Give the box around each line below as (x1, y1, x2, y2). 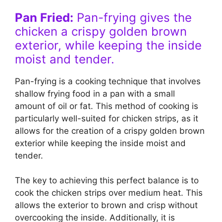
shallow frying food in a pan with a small (15, 88, 175, 99)
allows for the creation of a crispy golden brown (15, 125, 205, 136)
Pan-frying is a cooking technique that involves (15, 76, 201, 86)
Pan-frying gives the (73, 10, 192, 25)
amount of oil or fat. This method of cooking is (15, 101, 198, 111)
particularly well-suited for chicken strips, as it (15, 113, 198, 123)
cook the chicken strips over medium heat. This (15, 188, 203, 198)
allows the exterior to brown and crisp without (15, 200, 198, 211)
